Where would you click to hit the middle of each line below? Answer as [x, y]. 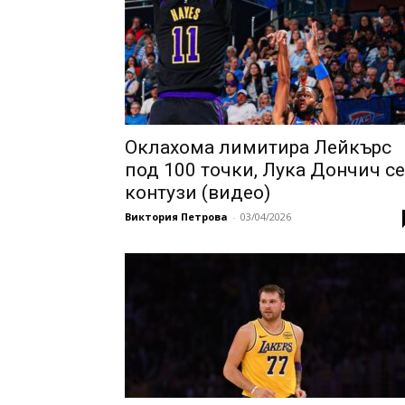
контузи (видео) [198, 193]
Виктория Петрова [176, 217]
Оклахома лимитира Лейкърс [258, 148]
